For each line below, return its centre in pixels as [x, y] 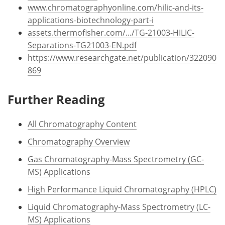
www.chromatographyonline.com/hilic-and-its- [116, 7]
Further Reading [56, 99]
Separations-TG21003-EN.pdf [82, 45]
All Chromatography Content [82, 124]
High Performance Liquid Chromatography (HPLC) [122, 189]
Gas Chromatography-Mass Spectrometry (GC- [116, 159]
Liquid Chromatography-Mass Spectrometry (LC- [119, 206]
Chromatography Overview [79, 141]
